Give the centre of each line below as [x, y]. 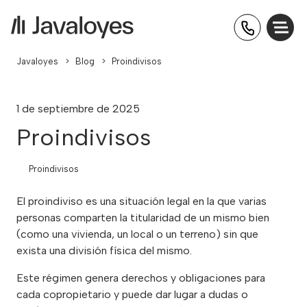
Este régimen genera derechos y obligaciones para [141, 278]
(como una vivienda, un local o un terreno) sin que [137, 234]
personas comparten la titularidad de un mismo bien [143, 217]
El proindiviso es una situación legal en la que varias [142, 201]
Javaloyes [37, 61]
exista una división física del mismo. [104, 250]
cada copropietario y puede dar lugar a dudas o [132, 294]
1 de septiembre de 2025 [78, 109]
